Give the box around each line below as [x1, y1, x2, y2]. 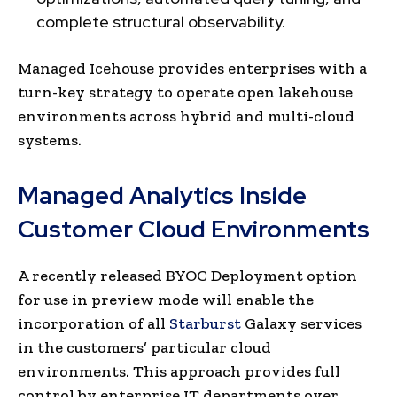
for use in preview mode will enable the [18, 289, 314, 309]
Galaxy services [241, 313, 362, 333]
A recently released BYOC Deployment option [18, 265, 357, 285]
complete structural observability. [36, 11, 285, 32]
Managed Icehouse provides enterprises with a [18, 58, 367, 78]
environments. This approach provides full [18, 361, 340, 381]
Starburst [169, 313, 241, 333]
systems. [18, 129, 82, 150]
